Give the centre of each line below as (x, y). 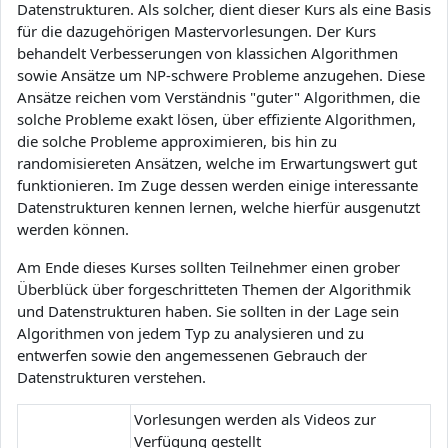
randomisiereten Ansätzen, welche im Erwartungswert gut (217, 162)
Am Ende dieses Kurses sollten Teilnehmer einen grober (208, 266)
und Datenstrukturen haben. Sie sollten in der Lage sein (208, 310)
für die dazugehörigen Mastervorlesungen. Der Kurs (196, 30)
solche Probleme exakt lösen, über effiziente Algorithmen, (216, 118)
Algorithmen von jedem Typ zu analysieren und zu (190, 332)
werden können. (73, 228)
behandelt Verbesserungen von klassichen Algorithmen (207, 52)
